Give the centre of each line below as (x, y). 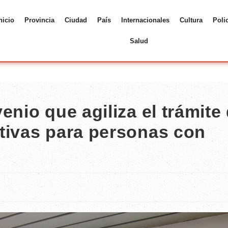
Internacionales (145, 20)
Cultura (191, 20)
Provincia (39, 20)
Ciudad (76, 20)
